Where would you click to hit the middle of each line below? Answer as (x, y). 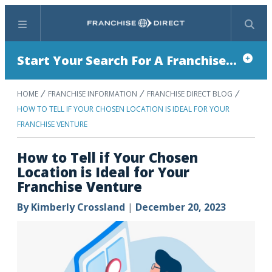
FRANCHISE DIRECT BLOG (190, 94)
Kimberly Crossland (78, 207)
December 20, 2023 (181, 207)
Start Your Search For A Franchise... (127, 60)
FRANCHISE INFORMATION (93, 94)
